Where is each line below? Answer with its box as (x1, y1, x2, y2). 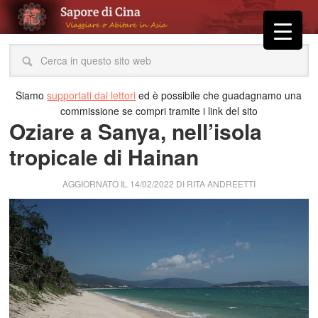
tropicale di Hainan (9, 141, 199, 172)
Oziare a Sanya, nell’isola (9, 116, 263, 146)
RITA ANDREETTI (186, 177, 256, 190)
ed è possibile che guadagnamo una (136, 88, 302, 102)
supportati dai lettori (47, 88, 136, 102)
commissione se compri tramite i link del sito (60, 104, 258, 118)
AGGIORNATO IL (62, 177, 130, 190)
